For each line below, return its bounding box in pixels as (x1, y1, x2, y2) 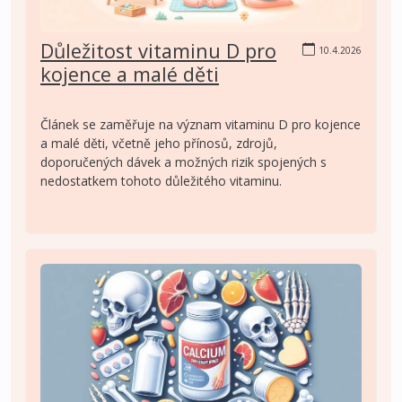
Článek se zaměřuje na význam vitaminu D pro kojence (40, 115, 361, 133)
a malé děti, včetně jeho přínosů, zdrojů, (40, 134, 277, 152)
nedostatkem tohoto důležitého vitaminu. (40, 171, 282, 189)
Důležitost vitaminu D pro (40, 37, 276, 64)
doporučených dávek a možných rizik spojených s (40, 153, 327, 170)
